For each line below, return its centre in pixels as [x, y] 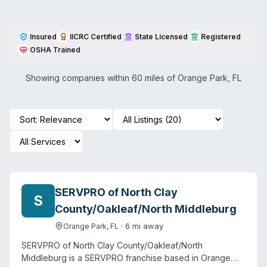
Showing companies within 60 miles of [102, 78]
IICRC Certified [96, 36]
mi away [147, 226]
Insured [43, 36]
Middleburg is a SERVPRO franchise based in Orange [126, 258]
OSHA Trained [55, 49]
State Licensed [161, 36]
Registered [221, 36]
